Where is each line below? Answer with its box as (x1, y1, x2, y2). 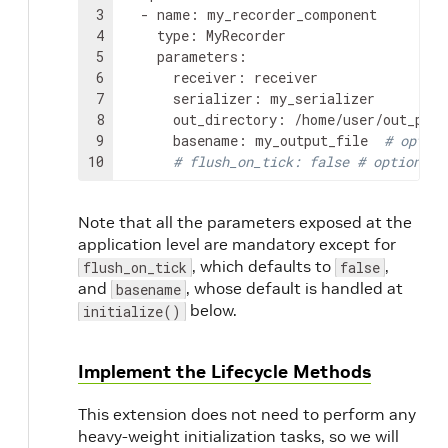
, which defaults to (192, 256, 335, 277)
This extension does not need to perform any (78, 404, 416, 425)
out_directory (173, 110, 277, 130)
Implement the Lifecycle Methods (78, 360, 371, 384)
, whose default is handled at (186, 278, 403, 299)
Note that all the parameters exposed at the (78, 212, 412, 233)
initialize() (83, 302, 181, 322)
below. (186, 300, 237, 321)
